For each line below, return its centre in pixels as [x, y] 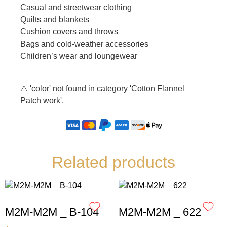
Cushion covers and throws [69, 32]
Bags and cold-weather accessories [84, 44]
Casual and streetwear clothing [76, 8]
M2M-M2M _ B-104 [52, 212]
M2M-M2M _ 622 [160, 212]
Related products [113, 162]
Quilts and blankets [55, 20]
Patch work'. [42, 101]
